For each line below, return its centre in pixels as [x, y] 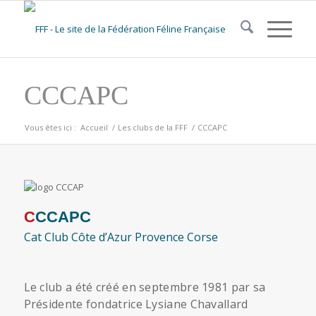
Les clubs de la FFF [152, 127]
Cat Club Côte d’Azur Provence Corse [121, 237]
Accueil [94, 127]
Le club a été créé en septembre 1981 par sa [145, 287]
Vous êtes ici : [50, 127]
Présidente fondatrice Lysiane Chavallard [136, 304]
